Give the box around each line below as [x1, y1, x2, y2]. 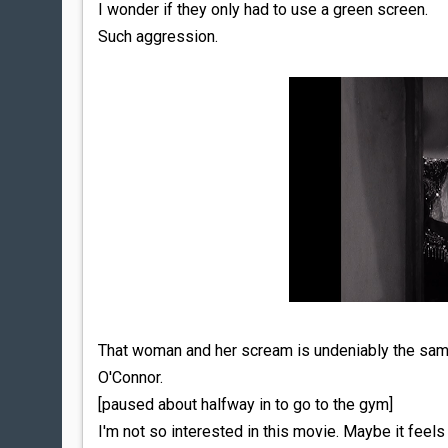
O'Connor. [98, 368, 163, 387]
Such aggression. [98, 27, 218, 46]
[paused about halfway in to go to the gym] [98, 395, 393, 414]
